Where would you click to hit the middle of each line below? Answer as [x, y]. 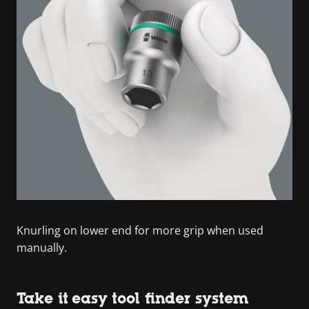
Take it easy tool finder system [133, 298]
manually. [42, 247]
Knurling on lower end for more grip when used [140, 230]
